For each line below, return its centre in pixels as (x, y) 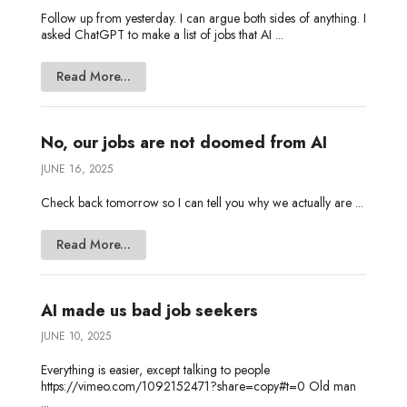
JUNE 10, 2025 (75, 337)
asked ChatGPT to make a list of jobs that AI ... (162, 34)
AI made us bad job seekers (149, 311)
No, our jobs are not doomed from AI (184, 143)
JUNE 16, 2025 (76, 169)
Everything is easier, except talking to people (155, 370)
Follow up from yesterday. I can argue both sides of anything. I (203, 18)
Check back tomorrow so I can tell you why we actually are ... (202, 202)
